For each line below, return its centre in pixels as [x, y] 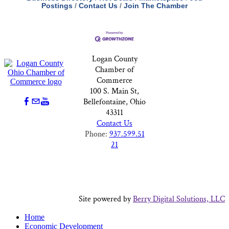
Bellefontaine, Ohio [114, 102]
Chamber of [114, 70]
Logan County [114, 59]
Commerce [114, 81]
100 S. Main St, [114, 91]
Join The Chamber [156, 6]
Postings [57, 6]
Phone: [97, 134]
